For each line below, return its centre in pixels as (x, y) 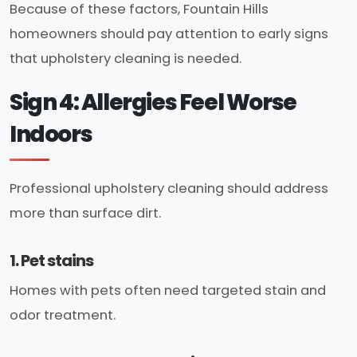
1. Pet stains (51, 261)
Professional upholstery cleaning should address (169, 189)
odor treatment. (63, 315)
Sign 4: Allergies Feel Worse (153, 102)
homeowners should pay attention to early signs (169, 33)
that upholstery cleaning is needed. (126, 58)
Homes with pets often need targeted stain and (168, 290)
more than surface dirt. (85, 214)
